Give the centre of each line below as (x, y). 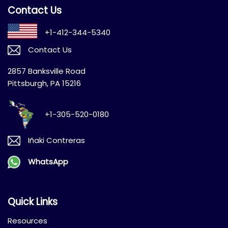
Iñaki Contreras (56, 140)
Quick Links (33, 202)
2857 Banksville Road (47, 71)
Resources (27, 221)
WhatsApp (48, 162)
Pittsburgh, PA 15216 (44, 83)
